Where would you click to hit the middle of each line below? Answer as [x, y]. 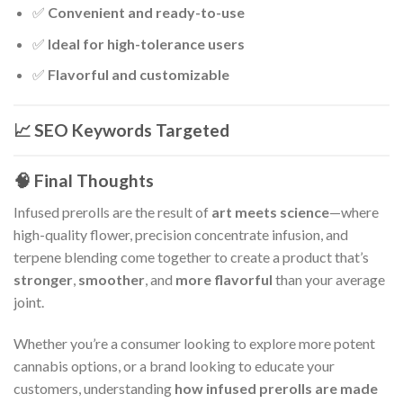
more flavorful [224, 279]
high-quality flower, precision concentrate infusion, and [181, 234]
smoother [112, 279]
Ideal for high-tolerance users [146, 43]
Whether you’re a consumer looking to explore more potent [194, 343]
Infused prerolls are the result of [112, 211]
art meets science [270, 211]
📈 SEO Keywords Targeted [121, 130]
